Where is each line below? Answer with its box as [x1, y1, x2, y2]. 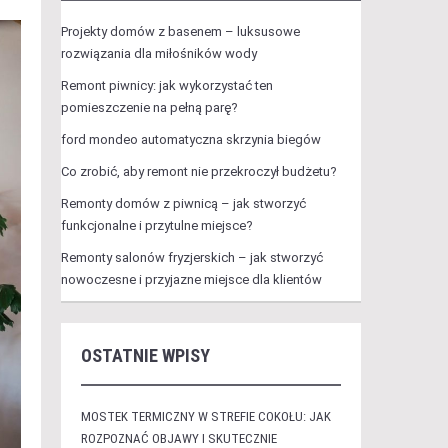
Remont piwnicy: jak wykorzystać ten [60, 78, 273, 93]
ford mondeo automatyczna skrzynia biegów [60, 132, 321, 147]
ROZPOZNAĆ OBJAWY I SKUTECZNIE [80, 431, 277, 446]
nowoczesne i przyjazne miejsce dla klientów [60, 272, 322, 287]
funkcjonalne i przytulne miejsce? [60, 218, 253, 233]
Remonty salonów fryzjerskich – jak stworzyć [60, 250, 323, 265]
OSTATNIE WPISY [80, 345, 210, 366]
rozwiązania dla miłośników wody [60, 46, 257, 61]
